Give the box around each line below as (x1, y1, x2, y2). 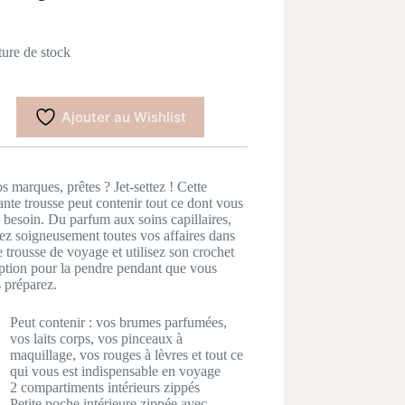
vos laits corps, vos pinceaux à (9, 331, 183, 347)
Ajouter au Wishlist (61, 108, 187, 127)
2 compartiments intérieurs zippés (9, 380, 200, 396)
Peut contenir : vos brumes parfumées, (9, 315, 227, 331)
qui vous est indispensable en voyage (9, 363, 221, 380)
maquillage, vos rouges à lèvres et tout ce (9, 347, 243, 363)
